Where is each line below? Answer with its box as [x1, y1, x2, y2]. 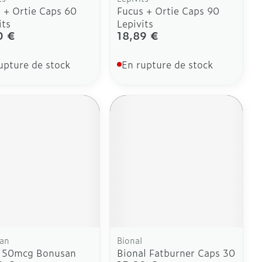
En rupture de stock [122, 57, 213, 71]
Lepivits [117, 16, 154, 30]
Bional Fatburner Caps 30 [117, 246, 236, 260]
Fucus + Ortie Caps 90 [117, 3, 220, 18]
